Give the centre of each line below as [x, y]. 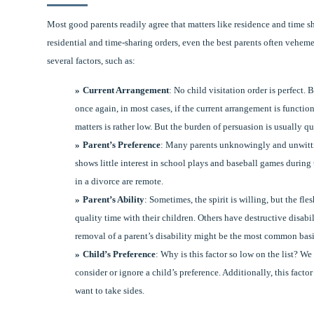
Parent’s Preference [122, 145]
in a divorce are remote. [120, 182]
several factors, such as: [91, 61]
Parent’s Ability [114, 200]
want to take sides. [110, 291]
